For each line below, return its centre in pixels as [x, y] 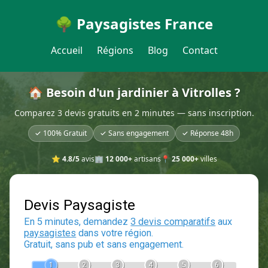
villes [208, 159]
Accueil [66, 50]
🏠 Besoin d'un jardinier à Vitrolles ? [134, 92]
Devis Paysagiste [97, 249]
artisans [146, 159]
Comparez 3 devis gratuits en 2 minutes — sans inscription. [134, 113]
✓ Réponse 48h [208, 133]
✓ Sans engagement [134, 133]
